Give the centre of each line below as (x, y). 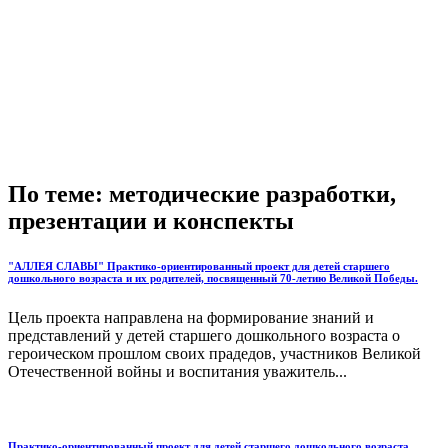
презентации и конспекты (151, 220)
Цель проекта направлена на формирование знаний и (191, 317)
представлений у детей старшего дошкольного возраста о (204, 335)
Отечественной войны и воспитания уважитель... (177, 371)
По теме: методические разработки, (202, 193)
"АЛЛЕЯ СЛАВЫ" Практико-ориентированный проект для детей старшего (199, 265)
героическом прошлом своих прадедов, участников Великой (214, 353)
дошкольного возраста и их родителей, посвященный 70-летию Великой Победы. (213, 277)
